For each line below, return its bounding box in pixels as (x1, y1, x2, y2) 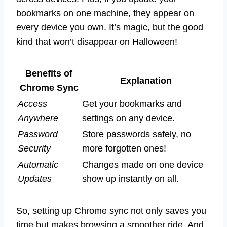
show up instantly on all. (82, 173, 179, 184)
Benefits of (25, 68, 72, 79)
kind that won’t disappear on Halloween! (16, 36, 177, 47)
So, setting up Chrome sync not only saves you (16, 205, 206, 216)
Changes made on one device (82, 159, 203, 170)
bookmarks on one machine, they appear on (16, 8, 194, 18)
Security (18, 143, 51, 154)
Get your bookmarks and (82, 98, 182, 109)
